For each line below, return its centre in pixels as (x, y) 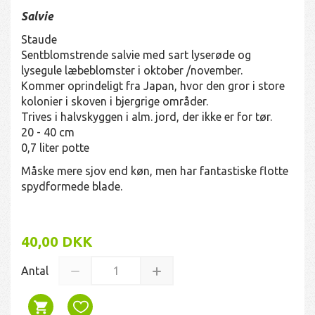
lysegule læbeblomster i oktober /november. (132, 70)
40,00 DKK (57, 241)
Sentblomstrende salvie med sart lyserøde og (136, 54)
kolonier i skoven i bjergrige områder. (115, 101)
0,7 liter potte (55, 147)
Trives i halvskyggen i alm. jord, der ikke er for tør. (147, 116)
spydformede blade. (72, 186)
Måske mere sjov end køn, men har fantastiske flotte (155, 171)
